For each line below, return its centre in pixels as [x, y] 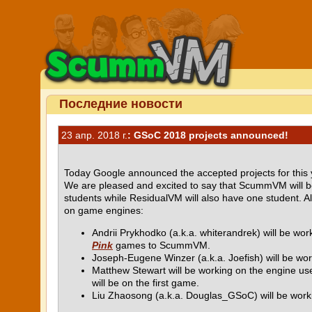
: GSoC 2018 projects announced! [208, 135]
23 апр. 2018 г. [94, 135]
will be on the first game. [146, 283]
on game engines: [104, 210]
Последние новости [121, 104]
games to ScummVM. [162, 245]
